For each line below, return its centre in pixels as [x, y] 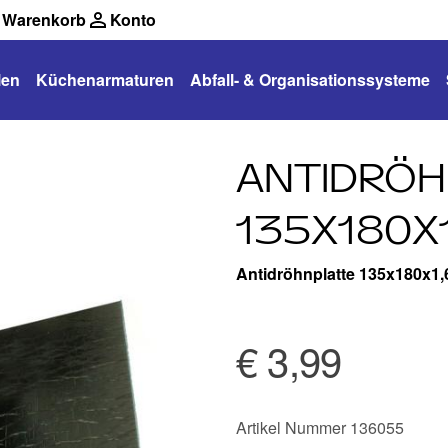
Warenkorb [44, 19]
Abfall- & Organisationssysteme [310, 79]
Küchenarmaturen [105, 79]
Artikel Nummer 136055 [320, 427]
